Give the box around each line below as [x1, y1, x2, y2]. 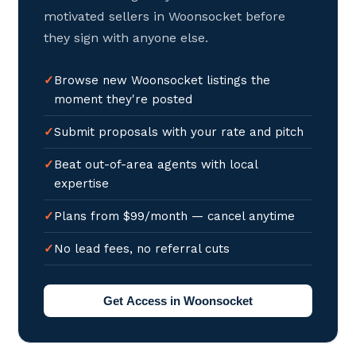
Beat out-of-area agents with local [54, 157, 259, 172]
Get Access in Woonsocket [103, 294, 253, 308]
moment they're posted [54, 92, 193, 106]
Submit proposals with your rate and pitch [54, 125, 304, 139]
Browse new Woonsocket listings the [54, 73, 271, 87]
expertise [54, 176, 110, 191]
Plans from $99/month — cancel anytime [54, 209, 296, 223]
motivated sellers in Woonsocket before [44, 9, 286, 24]
